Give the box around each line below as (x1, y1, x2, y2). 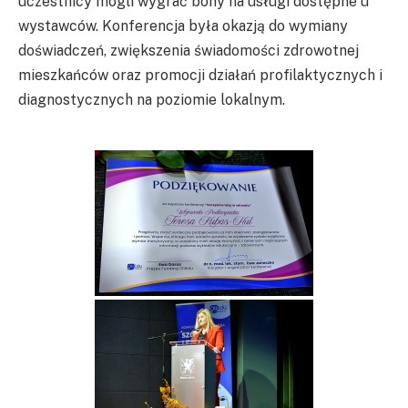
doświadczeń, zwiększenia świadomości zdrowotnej (18, 41, 359, 59)
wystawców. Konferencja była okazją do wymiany (18, 16, 348, 35)
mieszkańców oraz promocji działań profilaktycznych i (18, 66, 382, 84)
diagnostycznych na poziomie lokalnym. (18, 90, 285, 108)
